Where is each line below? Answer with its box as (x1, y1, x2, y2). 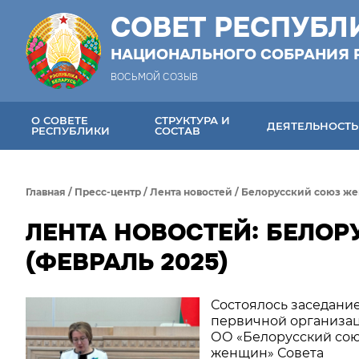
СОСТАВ (155, 124, 201, 137)
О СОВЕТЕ (31, 114, 88, 127)
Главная (26, 186, 66, 198)
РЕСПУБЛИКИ (31, 124, 110, 137)
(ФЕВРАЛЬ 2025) (26, 247, 228, 277)
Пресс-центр (75, 186, 141, 198)
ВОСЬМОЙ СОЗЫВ (111, 71, 198, 83)
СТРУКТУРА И (155, 114, 231, 127)
